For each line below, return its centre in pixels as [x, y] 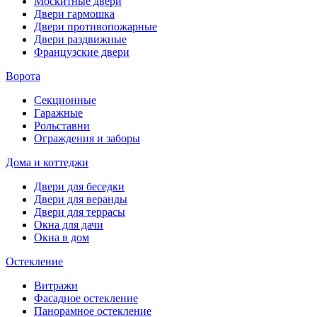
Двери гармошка [74, 13]
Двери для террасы [80, 212]
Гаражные [58, 113]
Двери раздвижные [80, 39]
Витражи [56, 285]
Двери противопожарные [96, 26]
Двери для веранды [81, 199]
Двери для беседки [79, 186]
